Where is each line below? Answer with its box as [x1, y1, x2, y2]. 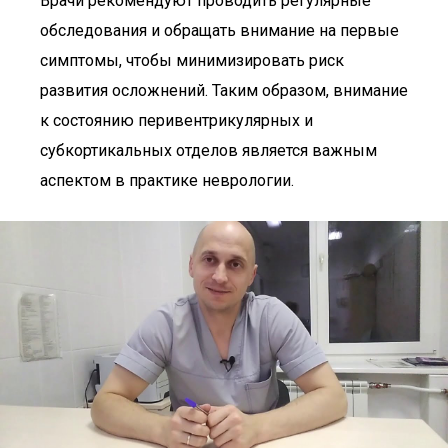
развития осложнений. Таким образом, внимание [40, 81, 408, 100]
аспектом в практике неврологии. [40, 171, 294, 190]
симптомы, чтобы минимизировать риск [40, 51, 344, 70]
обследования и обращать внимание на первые [40, 21, 399, 40]
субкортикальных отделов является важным [40, 141, 377, 160]
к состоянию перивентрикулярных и [40, 111, 313, 130]
